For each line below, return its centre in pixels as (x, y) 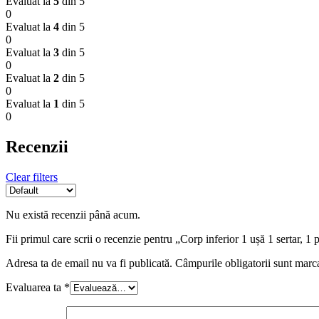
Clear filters (32, 177)
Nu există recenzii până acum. (73, 215)
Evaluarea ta (35, 288)
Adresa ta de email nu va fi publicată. (89, 263)
